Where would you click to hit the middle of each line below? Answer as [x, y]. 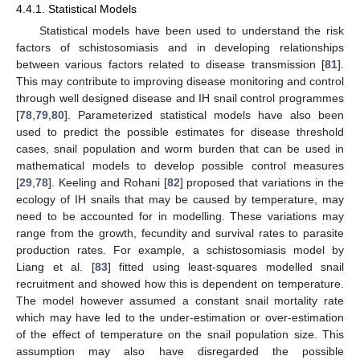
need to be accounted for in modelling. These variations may [180, 217]
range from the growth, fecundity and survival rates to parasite [180, 233]
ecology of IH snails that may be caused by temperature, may [180, 200]
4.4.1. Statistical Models [76, 9]
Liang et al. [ [55, 267]
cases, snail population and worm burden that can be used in [180, 149]
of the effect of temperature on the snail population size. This [180, 335]
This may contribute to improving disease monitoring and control [180, 82]
